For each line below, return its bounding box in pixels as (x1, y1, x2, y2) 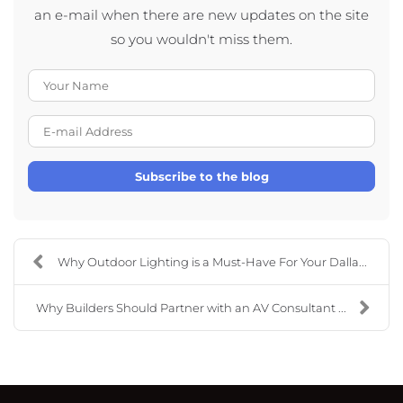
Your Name (201, 71, 277, 89)
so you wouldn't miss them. (111, 30, 292, 48)
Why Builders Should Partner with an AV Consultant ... (36, 300, 346, 315)
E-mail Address (201, 117, 306, 135)
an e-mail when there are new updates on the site (34, 5, 369, 23)
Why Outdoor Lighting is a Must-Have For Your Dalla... (57, 254, 367, 269)
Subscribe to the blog (134, 168, 269, 184)
